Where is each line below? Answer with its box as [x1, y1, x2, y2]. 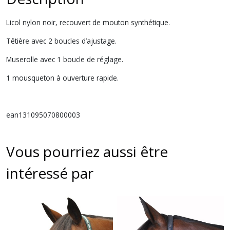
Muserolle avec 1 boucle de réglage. [6, 54, 123, 64]
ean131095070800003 [6, 109, 80, 120]
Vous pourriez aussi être [6, 141, 168, 161]
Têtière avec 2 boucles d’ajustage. [6, 35, 117, 46]
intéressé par [6, 163, 93, 183]
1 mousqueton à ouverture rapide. [6, 72, 119, 83]
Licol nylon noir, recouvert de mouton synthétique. [6, 17, 170, 27]
